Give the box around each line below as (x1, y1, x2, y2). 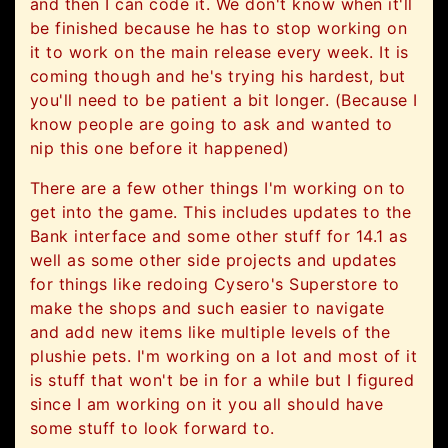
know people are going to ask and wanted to (30, 114, 393, 135)
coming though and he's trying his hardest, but (30, 66, 406, 87)
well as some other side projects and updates (30, 250, 397, 271)
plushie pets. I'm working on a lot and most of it (30, 346, 418, 367)
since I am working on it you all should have (30, 394, 384, 415)
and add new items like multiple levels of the (30, 322, 391, 343)
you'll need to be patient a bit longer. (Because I (30, 90, 418, 111)
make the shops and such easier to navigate (30, 298, 385, 319)
